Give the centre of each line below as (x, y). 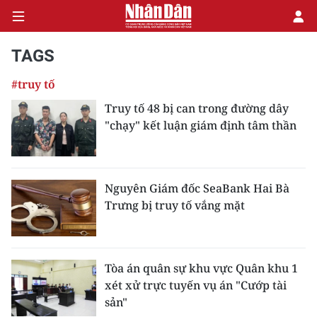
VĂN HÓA (37, 165)
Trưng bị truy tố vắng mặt (175, 205)
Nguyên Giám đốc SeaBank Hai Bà (197, 188)
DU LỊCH (34, 267)
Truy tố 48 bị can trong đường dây (197, 108)
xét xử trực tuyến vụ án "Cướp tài (196, 285)
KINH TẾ (34, 131)
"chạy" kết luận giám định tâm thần (201, 125)
